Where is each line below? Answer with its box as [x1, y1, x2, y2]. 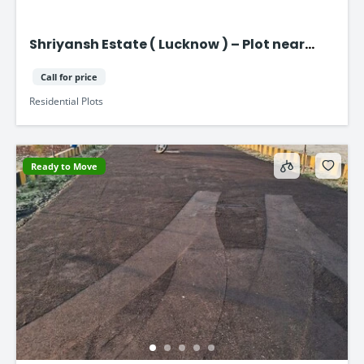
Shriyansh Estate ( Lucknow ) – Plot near [29, 35, 305, 54]
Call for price [41, 70, 98, 83]
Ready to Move [31, 159, 97, 172]
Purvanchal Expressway [29, 54, 194, 74]
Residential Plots [29, 94, 104, 109]
